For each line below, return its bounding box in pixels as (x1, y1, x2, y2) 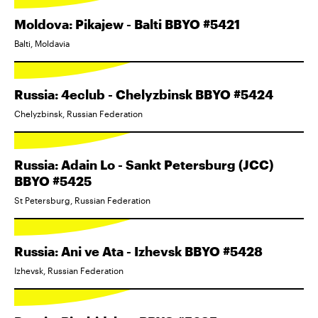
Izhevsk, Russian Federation (14, 265, 124, 275)
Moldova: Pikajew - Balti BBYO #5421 (14, 16, 240, 32)
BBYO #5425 (14, 173, 92, 189)
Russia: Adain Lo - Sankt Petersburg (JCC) (14, 157, 273, 172)
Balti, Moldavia (14, 38, 70, 48)
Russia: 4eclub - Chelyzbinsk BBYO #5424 (14, 87, 273, 102)
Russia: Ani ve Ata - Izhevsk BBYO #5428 (14, 243, 263, 259)
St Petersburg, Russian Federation (14, 195, 150, 205)
